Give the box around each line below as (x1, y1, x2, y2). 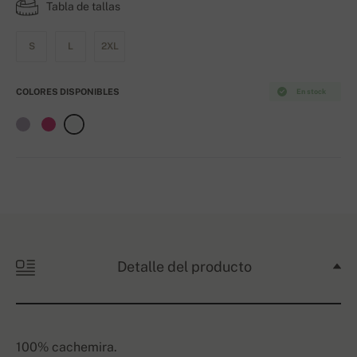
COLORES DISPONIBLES (16, 87, 120, 97)
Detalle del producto (116, 258, 252, 276)
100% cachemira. (16, 339, 117, 355)
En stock (295, 87, 326, 96)
